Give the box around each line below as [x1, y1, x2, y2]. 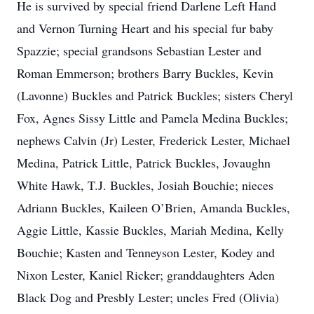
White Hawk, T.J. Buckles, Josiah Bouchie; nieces [17, 177, 273, 193]
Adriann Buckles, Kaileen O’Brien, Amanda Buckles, [17, 199, 290, 216]
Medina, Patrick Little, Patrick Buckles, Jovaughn [17, 154, 271, 171]
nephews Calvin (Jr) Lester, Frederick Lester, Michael [17, 132, 290, 149]
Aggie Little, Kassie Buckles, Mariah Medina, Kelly [17, 221, 284, 238]
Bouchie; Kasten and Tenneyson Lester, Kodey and [17, 244, 275, 261]
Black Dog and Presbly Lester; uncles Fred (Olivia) [17, 289, 279, 306]
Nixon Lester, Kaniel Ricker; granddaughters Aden [17, 266, 275, 283]
